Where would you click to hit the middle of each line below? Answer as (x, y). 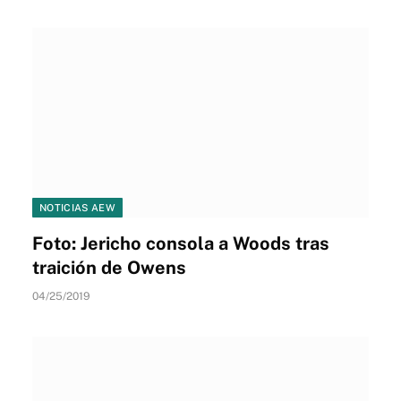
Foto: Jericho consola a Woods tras (181, 243)
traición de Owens (109, 267)
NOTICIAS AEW (77, 207)
